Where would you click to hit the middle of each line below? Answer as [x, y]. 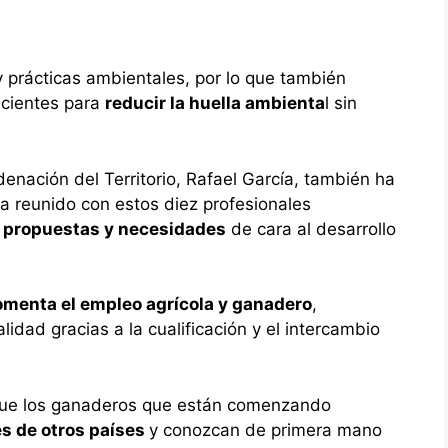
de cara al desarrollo [311, 228]
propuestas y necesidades [114, 228]
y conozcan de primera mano [265, 429]
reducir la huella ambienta [215, 103]
